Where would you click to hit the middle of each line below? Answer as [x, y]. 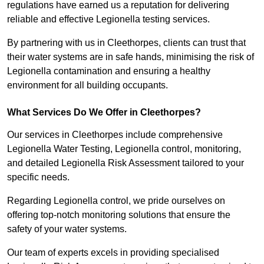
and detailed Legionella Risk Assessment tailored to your [126, 163]
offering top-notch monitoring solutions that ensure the [119, 215]
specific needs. [38, 177]
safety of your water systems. [68, 229]
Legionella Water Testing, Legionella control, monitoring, [124, 149]
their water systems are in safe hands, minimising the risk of [131, 57]
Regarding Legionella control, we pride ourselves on [116, 201]
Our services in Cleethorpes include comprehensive [115, 135]
